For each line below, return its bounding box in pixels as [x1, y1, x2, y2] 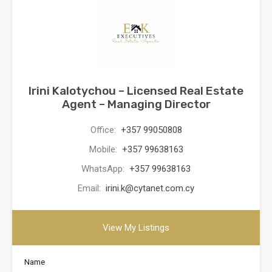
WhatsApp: [81, 163, 127, 174]
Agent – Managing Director [61, 97, 211, 111]
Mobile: [89, 143, 120, 155]
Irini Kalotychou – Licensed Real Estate [29, 83, 243, 98]
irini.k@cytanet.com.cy [106, 182, 194, 194]
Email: [78, 182, 103, 194]
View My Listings [103, 222, 169, 233]
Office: [90, 124, 118, 135]
